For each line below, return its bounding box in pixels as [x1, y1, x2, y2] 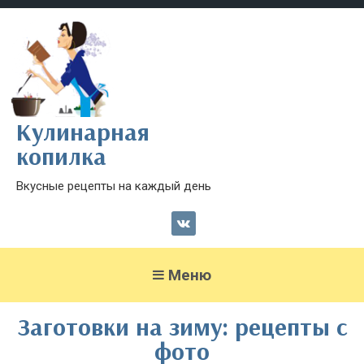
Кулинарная [16, 116, 149, 148]
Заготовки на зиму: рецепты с [17, 311, 347, 343]
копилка [16, 141, 106, 172]
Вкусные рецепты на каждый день [16, 179, 211, 194]
